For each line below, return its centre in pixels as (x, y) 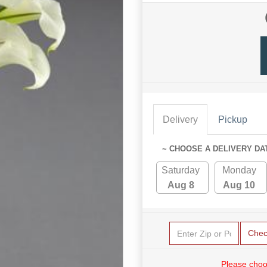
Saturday (181, 170)
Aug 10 (239, 185)
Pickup (233, 120)
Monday (239, 170)
